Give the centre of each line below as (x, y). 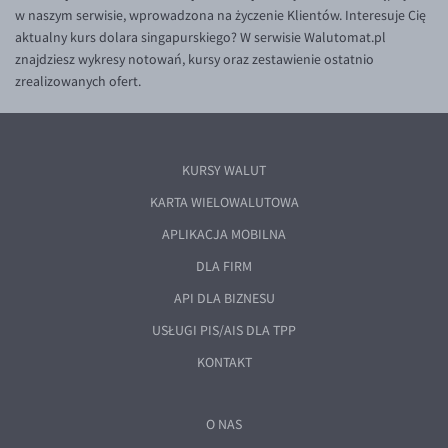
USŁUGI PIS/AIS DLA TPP (224, 330)
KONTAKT (224, 362)
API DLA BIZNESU (224, 298)
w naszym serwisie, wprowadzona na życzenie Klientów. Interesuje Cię (220, 15)
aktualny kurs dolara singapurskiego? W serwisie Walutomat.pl (200, 37)
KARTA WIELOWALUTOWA (224, 202)
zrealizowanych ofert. (78, 81)
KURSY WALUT (224, 170)
